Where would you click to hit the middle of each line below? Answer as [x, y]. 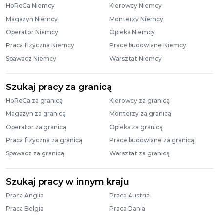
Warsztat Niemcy [136, 58]
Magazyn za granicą [36, 114]
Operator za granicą [36, 127]
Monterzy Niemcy [136, 19]
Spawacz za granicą [35, 153]
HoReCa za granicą [34, 100]
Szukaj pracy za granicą [59, 87]
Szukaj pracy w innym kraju [67, 182]
